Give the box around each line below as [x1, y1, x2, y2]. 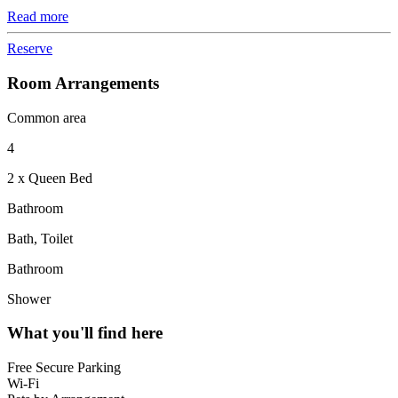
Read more [7, 9, 68, 25]
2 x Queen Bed [7, 170, 92, 186]
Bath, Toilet [7, 230, 73, 246]
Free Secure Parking [7, 359, 121, 375]
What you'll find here [7, 323, 163, 343]
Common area [7, 109, 86, 125]
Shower [7, 291, 51, 306]
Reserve [7, 41, 52, 57]
